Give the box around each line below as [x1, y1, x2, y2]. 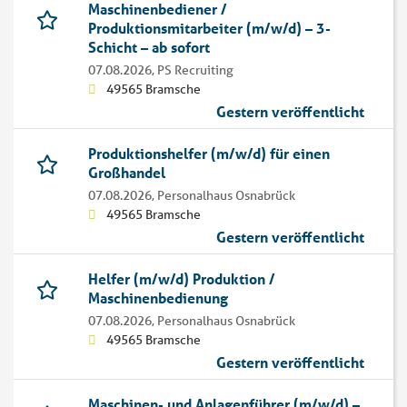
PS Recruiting [157, 62, 233, 79]
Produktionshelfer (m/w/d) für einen [88, 144, 330, 164]
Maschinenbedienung [88, 288, 228, 308]
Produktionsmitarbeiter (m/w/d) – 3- [88, 18, 331, 38]
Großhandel [88, 163, 165, 183]
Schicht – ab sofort [88, 37, 210, 57]
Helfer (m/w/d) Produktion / [88, 269, 275, 289]
